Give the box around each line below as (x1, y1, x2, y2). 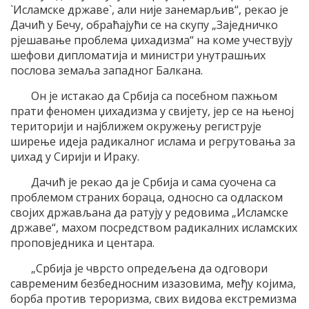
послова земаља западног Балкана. (10, 63, 203, 79)
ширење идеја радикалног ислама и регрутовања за (10, 134, 295, 150)
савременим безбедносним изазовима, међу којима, (10, 276, 296, 292)
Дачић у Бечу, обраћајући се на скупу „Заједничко (10, 17, 278, 33)
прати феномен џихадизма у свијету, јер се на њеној (10, 103, 294, 119)
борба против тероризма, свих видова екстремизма (10, 291, 297, 307)
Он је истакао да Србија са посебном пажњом (31, 88, 277, 104)
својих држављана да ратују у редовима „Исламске (10, 205, 288, 221)
